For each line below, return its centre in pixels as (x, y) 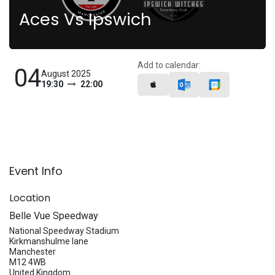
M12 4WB (28, 262)
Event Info (36, 171)
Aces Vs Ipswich (85, 19)
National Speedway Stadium (64, 231)
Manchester (33, 252)
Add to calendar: (169, 65)
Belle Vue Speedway (54, 216)
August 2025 (66, 73)
